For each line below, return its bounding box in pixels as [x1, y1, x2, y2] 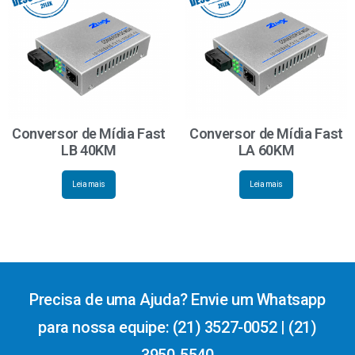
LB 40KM [61, 141, 116, 158]
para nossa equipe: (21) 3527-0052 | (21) [38, 318, 317, 338]
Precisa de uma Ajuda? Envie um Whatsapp [29, 290, 326, 310]
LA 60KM [238, 141, 295, 158]
